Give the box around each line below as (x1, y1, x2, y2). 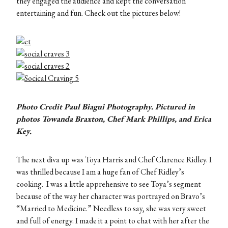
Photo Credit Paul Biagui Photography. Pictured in (16, 101, 195, 112)
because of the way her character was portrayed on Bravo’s (16, 191, 205, 202)
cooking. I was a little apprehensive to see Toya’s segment (16, 179, 201, 190)
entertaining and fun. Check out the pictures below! (16, 8, 181, 19)
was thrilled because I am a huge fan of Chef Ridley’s (16, 166, 184, 178)
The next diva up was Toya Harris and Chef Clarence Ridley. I (16, 154, 212, 165)
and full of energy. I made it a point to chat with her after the (16, 215, 209, 226)
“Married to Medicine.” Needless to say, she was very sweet (16, 203, 206, 214)
